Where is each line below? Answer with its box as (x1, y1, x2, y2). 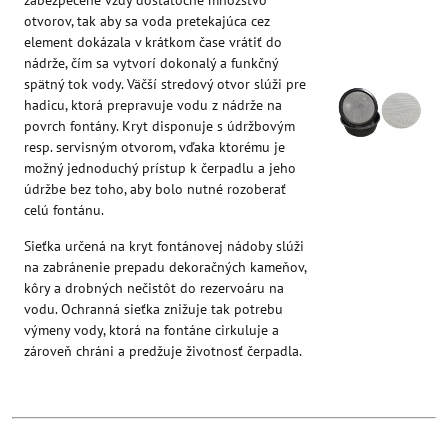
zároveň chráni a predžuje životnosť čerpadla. (24, 341, 302, 360)
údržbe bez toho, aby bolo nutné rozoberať (24, 179, 286, 198)
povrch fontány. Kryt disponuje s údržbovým (24, 116, 295, 135)
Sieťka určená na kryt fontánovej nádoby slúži (24, 236, 304, 255)
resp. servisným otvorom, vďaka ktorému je (24, 137, 285, 156)
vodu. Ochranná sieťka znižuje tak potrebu (24, 299, 283, 318)
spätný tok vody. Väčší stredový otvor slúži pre (24, 74, 306, 93)
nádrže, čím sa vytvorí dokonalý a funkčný (24, 53, 278, 72)
